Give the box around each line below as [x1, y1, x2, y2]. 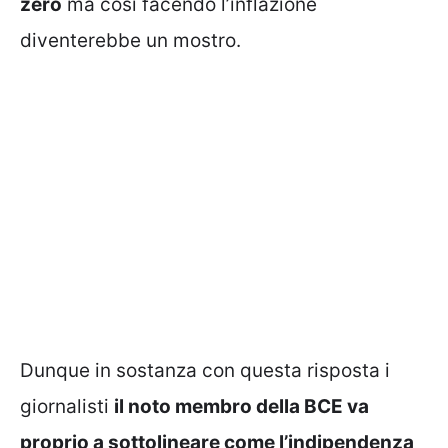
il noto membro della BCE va [114, 394, 369, 418]
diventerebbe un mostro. [20, 29, 241, 53]
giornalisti [20, 394, 114, 418]
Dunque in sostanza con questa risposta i [20, 358, 390, 382]
